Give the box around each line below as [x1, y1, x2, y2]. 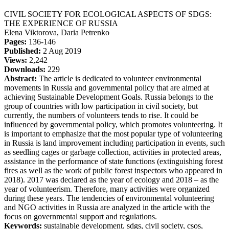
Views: [4, 55, 27, 64]
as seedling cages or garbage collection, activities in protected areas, [4, 147, 221, 156]
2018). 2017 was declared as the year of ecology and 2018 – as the [4, 175, 219, 184]
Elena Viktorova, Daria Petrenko [4, 28, 109, 37]
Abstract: [4, 74, 37, 83]
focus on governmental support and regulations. [4, 212, 157, 221]
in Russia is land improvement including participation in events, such [4, 138, 225, 147]
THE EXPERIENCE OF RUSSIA [4, 18, 118, 28]
